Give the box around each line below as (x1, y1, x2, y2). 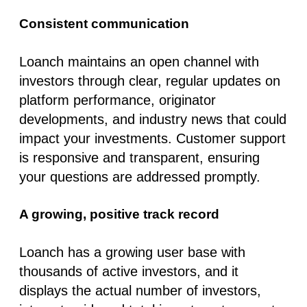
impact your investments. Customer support (19, 130, 286, 146)
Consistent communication (19, 16, 189, 31)
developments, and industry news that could (19, 111, 286, 127)
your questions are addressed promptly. (19, 169, 260, 184)
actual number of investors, (95, 282, 261, 298)
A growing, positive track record (19, 206, 219, 221)
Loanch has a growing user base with (19, 244, 245, 260)
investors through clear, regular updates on (19, 73, 280, 88)
